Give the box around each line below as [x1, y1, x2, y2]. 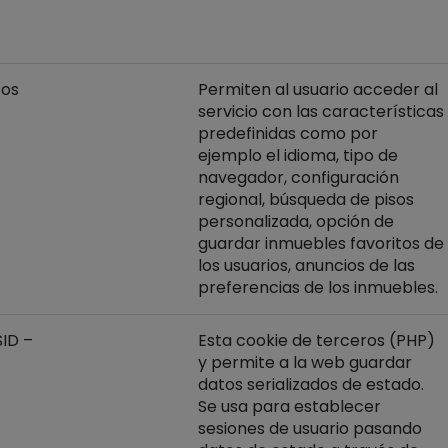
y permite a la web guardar [198, 351, 412, 374]
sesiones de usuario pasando [198, 417, 422, 440]
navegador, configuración [198, 166, 399, 189]
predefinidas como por [198, 122, 378, 145]
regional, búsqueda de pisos [198, 188, 414, 211]
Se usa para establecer [198, 395, 381, 418]
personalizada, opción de [198, 210, 394, 233]
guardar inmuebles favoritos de [198, 232, 444, 255]
